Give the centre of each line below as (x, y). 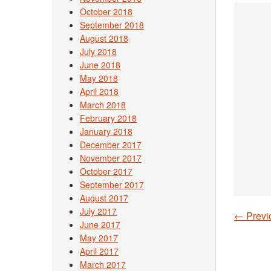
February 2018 (108, 118)
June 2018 (100, 65)
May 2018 (99, 78)
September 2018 (112, 25)
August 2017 (104, 198)
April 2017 (99, 251)
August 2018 (104, 38)
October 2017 (106, 171)
